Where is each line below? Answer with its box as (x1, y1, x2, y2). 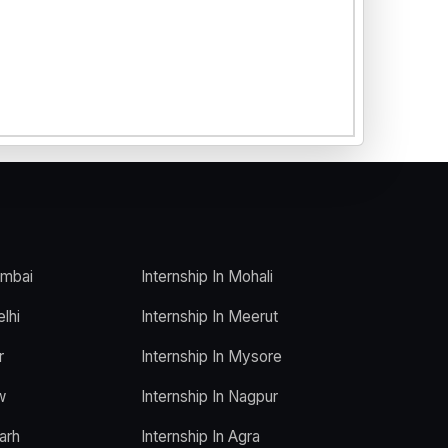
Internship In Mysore (141, 346, 282, 366)
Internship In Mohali (141, 266, 273, 286)
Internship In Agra (141, 426, 260, 446)
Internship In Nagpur (141, 386, 278, 406)
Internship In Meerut (141, 306, 278, 326)
